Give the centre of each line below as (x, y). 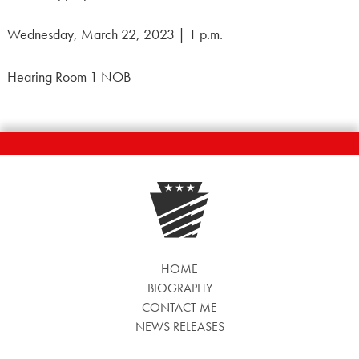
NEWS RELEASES (179, 327)
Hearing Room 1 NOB (69, 77)
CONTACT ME (179, 308)
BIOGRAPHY (179, 288)
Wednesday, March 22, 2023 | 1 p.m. (115, 35)
